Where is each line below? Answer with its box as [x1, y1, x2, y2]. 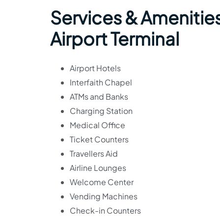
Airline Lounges [70, 163, 126, 173]
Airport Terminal [50, 27, 179, 50]
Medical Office [70, 120, 125, 130]
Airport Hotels [70, 63, 121, 73]
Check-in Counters [70, 205, 141, 216]
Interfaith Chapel [70, 77, 132, 87]
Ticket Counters [70, 134, 129, 144]
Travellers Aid [70, 148, 118, 159]
